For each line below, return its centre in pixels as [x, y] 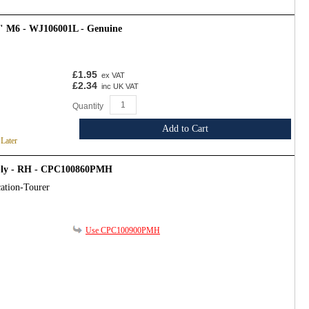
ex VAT [112, 75]
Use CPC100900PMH [123, 231]
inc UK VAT [119, 86]
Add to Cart [186, 128]
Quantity [88, 106]
